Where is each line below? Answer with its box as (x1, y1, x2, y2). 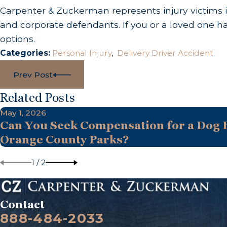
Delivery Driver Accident (117, 48, 213, 58)
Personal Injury (52, 48, 111, 58)
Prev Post (13, 69, 53, 80)
